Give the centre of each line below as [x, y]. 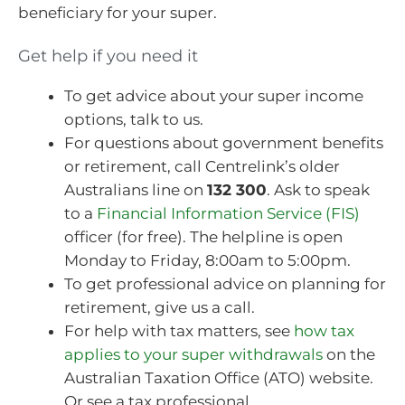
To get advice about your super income [214, 96]
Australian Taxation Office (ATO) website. [219, 378]
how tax [324, 331]
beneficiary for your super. [118, 12]
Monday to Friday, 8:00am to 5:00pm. [207, 261]
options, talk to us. [134, 120]
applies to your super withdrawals [193, 355]
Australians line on [136, 190]
